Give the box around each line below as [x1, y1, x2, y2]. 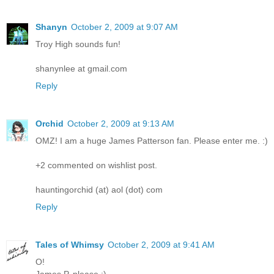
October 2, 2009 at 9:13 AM [67, 119, 174, 129]
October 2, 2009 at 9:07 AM [71, 22, 178, 32]
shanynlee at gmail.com [35, 64, 127, 74]
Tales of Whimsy [35, 240, 104, 250]
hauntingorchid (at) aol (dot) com [35, 185, 163, 195]
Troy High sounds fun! [35, 39, 120, 50]
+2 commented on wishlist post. [35, 160, 157, 171]
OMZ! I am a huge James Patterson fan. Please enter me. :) [35, 136, 268, 146]
